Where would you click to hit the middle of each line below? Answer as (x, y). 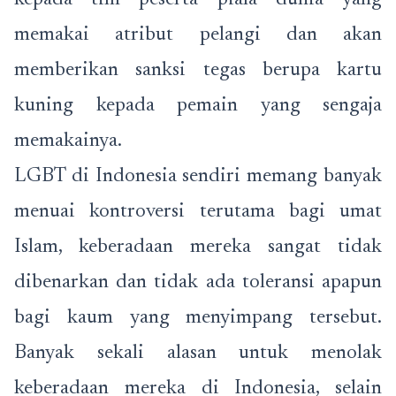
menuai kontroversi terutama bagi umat (198, 212)
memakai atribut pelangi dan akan (198, 35)
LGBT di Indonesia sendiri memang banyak (198, 177)
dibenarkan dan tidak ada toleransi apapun (198, 283)
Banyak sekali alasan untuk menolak (198, 354)
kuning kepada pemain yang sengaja (198, 106)
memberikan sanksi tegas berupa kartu (198, 71)
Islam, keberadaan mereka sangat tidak (198, 247)
